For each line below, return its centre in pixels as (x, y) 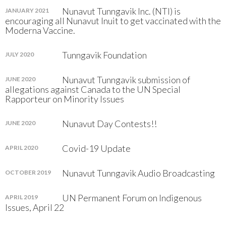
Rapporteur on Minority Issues (65, 99)
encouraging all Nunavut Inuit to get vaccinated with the (113, 21)
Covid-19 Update (96, 148)
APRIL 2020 (21, 148)
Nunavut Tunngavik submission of (126, 80)
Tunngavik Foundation (104, 55)
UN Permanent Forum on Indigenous (132, 198)
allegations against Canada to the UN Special (93, 89)
